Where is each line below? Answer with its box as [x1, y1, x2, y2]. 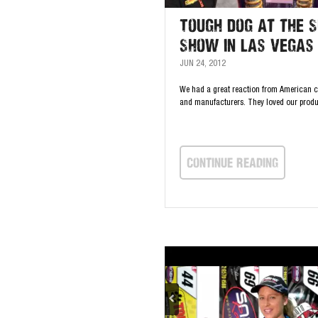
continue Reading [187, 155, 278, 170]
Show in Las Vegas [180, 35, 314, 55]
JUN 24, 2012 [180, 60, 226, 68]
